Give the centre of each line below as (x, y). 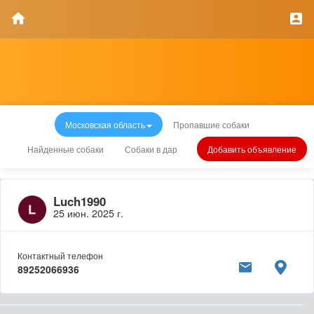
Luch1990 (80, 201)
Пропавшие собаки (211, 124)
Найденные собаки (65, 149)
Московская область (105, 124)
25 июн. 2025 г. (88, 213)
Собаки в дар (151, 149)
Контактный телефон (60, 255)
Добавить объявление (252, 149)
